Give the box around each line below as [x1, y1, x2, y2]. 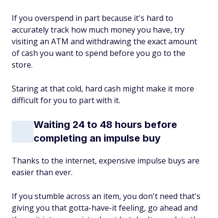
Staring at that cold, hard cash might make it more [12, 83, 194, 94]
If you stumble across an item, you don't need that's [12, 191, 200, 201]
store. [12, 59, 33, 70]
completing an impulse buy [34, 132, 161, 144]
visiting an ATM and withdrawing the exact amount [12, 36, 197, 47]
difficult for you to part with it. [12, 95, 120, 106]
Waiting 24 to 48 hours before [34, 119, 177, 130]
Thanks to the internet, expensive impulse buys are [12, 155, 200, 166]
